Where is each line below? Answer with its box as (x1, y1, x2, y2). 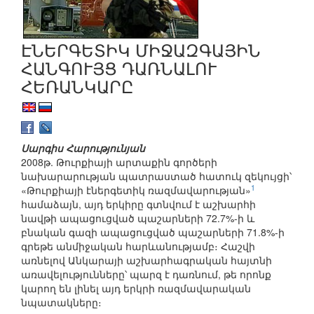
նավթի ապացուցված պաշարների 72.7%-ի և (21, 211, 254, 226)
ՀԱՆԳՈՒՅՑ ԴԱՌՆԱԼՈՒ (21, 55, 217, 80)
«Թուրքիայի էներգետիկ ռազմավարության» (21, 183, 251, 198)
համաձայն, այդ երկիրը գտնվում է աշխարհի (21, 197, 256, 212)
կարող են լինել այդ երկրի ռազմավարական (21, 281, 251, 296)
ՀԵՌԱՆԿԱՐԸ (21, 73, 134, 98)
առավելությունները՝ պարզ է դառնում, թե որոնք (21, 267, 271, 282)
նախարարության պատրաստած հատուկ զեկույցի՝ (21, 169, 292, 184)
